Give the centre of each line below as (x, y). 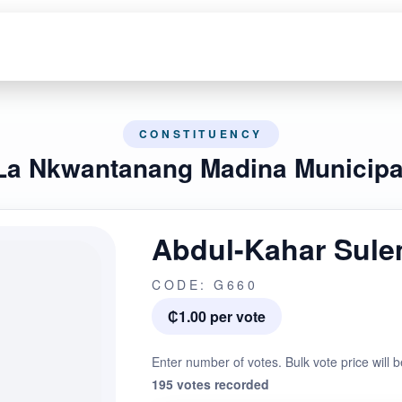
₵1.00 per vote (217, 316)
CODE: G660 (205, 284)
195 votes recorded (210, 384)
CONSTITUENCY (201, 134)
